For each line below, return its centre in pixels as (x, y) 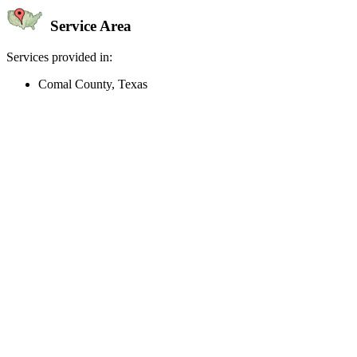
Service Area (89, 26)
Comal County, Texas (93, 84)
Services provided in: (59, 57)
